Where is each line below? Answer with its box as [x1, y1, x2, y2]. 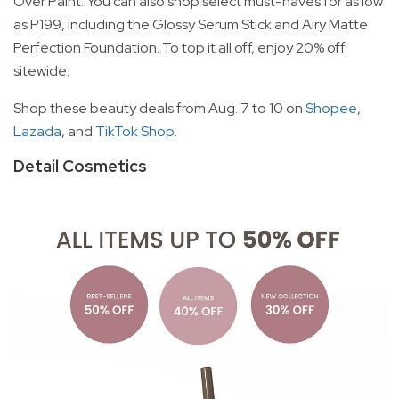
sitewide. [13, 61, 69, 80]
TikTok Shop [95, 121, 175, 141]
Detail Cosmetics [13, 155, 147, 176]
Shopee [305, 98, 357, 118]
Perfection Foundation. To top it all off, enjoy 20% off [13, 37, 346, 57]
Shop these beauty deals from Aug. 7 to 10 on [13, 98, 305, 118]
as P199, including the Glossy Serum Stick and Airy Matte [13, 14, 368, 34]
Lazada [13, 121, 61, 141]
